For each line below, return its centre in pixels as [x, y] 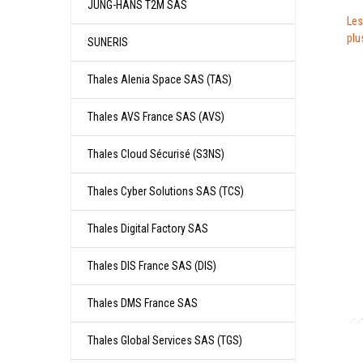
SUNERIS [108, 42]
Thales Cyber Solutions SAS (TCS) [166, 191]
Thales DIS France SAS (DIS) [152, 266]
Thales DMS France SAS [143, 303]
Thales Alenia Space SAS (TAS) [160, 79]
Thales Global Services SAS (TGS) [165, 340]
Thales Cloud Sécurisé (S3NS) [156, 154]
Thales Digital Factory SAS [148, 228]
